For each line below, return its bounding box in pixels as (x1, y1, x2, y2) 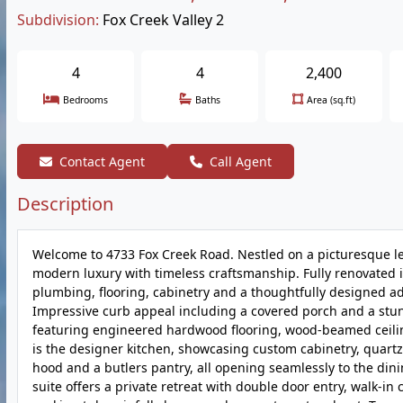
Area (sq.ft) (307, 94, 355, 106)
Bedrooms (63, 94, 108, 106)
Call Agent (210, 153, 272, 170)
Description (17, 192, 113, 216)
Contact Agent (59, 153, 145, 170)
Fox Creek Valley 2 (103, 10, 224, 30)
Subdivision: (17, 10, 99, 30)
